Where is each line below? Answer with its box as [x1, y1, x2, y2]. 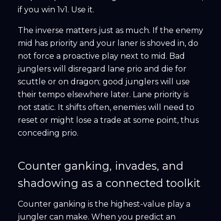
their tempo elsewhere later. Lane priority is [18, 90, 188, 100]
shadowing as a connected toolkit [18, 177, 200, 190]
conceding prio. [18, 128, 78, 138]
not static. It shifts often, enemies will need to [18, 103, 194, 112]
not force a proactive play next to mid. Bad [18, 51, 185, 61]
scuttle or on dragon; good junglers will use [18, 77, 190, 87]
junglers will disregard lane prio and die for [18, 64, 186, 74]
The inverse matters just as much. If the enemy [18, 26, 203, 36]
